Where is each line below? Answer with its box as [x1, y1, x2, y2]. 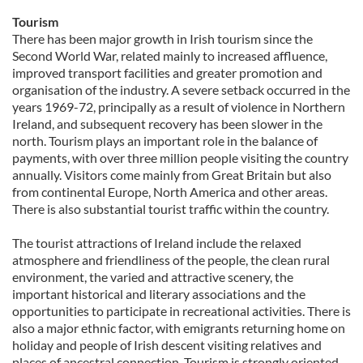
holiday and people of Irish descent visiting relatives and [12, 337, 322, 352]
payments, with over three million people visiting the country [12, 150, 348, 165]
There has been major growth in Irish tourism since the [12, 31, 313, 46]
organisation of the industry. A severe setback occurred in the [12, 82, 350, 97]
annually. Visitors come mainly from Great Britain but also [12, 167, 331, 182]
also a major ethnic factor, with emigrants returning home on [12, 320, 345, 335]
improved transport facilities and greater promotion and [12, 65, 322, 80]
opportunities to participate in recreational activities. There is [12, 303, 351, 318]
